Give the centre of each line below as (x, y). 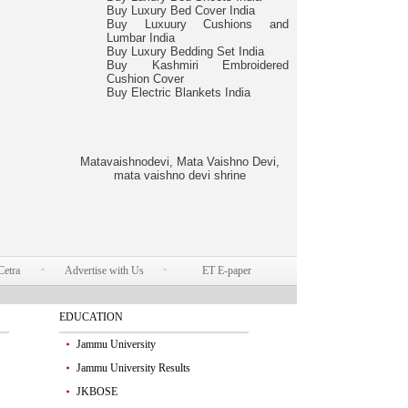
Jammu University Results (133, 368)
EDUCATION (91, 317)
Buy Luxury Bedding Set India (185, 51)
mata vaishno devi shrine (179, 175)
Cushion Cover (145, 79)
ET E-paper (226, 270)
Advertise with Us (104, 270)
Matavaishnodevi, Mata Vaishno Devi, (179, 162)
